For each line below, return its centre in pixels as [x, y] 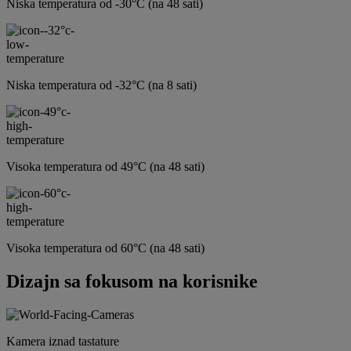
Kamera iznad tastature [63, 342]
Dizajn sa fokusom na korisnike [132, 282]
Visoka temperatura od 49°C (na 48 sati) [105, 167]
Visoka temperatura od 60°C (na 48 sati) [105, 248]
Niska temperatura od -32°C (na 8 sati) [101, 85]
